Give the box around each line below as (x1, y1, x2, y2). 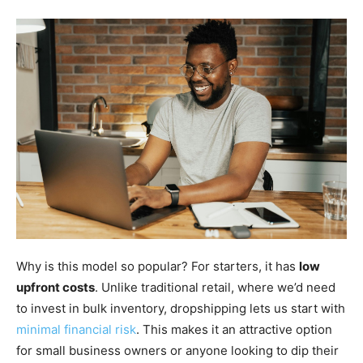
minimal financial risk (16, 321, 136, 337)
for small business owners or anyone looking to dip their (16, 342, 339, 358)
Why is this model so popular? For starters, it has (16, 258, 299, 274)
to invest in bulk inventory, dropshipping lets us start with (16, 300, 345, 316)
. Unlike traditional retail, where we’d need (95, 279, 335, 295)
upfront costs (16, 279, 95, 295)
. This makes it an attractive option (136, 321, 332, 337)
